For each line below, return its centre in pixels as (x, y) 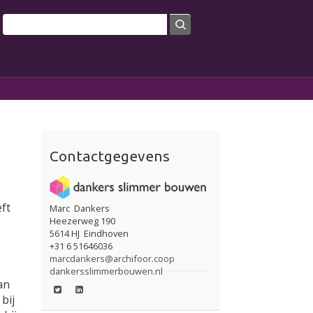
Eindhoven (107, 233)
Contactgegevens (110, 156)
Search (21, 22)
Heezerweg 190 (83, 220)
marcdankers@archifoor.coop (112, 258)
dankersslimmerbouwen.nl (107, 271)
